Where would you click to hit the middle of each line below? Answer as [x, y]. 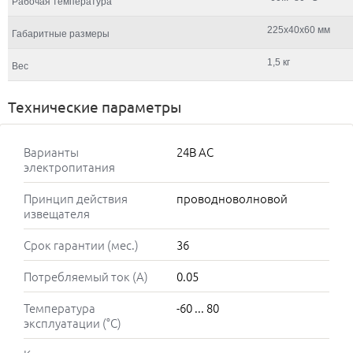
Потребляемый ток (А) [86, 277]
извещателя [57, 214]
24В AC [195, 152]
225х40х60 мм [299, 30]
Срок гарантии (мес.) [81, 245]
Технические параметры [95, 107]
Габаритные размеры [61, 34]
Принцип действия [76, 199]
